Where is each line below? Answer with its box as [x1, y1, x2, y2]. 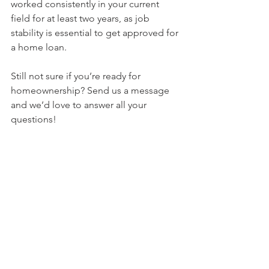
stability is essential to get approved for [11, 27, 181, 38]
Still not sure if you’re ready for [11, 70, 143, 82]
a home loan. [11, 41, 67, 53]
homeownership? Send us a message [11, 85, 172, 96]
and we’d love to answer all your [11, 99, 149, 110]
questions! [11, 113, 56, 125]
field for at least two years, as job [11, 13, 152, 24]
